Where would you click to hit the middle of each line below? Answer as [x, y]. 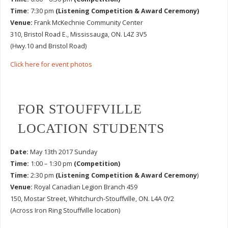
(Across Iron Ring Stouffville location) [65, 210]
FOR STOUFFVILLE [80, 109]
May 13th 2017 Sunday [63, 152]
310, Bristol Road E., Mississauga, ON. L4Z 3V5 [78, 35]
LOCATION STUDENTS [91, 128]
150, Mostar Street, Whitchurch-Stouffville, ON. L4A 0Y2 [92, 198]
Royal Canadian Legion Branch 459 [85, 187]
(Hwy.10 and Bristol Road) [48, 46]
